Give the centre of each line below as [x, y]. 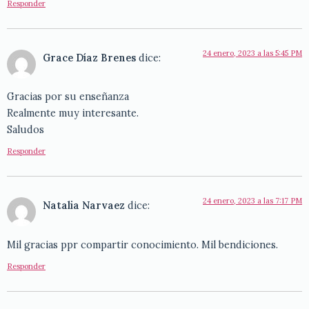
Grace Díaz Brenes [89, 58]
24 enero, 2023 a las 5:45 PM [252, 53]
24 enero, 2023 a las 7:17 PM [252, 201]
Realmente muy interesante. [73, 113]
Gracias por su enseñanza [68, 96]
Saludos [26, 129]
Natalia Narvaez [84, 206]
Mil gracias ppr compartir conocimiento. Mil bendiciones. [142, 245]
